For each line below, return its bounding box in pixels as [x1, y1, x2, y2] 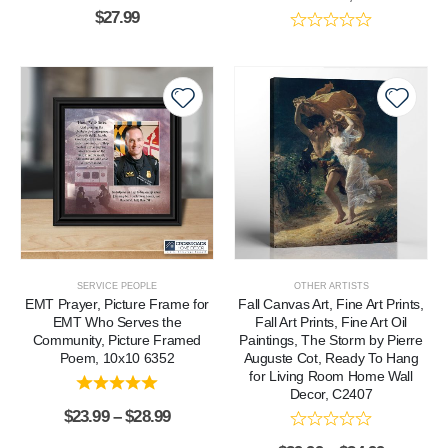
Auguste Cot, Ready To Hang [243, 350, 419, 366]
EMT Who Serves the [52, 314, 182, 330]
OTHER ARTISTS [293, 281, 369, 291]
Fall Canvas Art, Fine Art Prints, [238, 296, 424, 312]
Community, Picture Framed [32, 332, 202, 348]
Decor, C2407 [289, 386, 373, 402]
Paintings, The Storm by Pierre [239, 332, 423, 348]
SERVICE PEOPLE [77, 281, 157, 291]
